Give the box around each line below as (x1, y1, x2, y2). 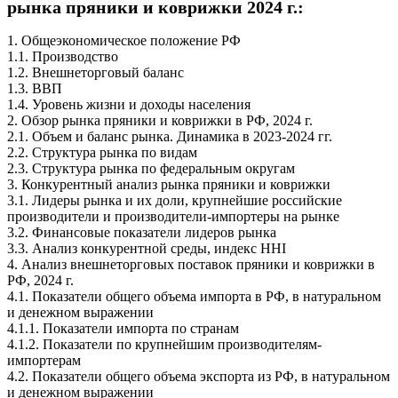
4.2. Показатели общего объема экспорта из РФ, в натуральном (7, 369, 390, 385)
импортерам (7, 353, 81, 369)
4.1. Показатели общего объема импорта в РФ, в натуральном (7, 289, 381, 305)
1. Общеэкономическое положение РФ (7, 33, 241, 49)
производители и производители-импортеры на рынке (7, 209, 339, 225)
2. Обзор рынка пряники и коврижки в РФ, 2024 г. (7, 113, 313, 129)
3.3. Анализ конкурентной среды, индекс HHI (7, 241, 286, 257)
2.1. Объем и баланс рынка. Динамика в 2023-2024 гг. (7, 129, 332, 145)
